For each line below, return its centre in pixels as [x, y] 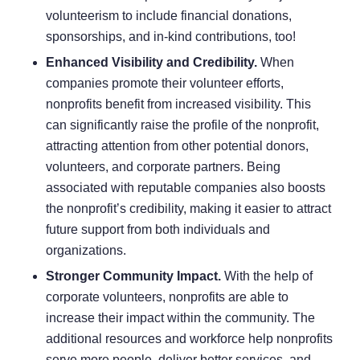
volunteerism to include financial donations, [168, 16]
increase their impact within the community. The [180, 318]
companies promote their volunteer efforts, [164, 84]
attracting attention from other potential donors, [177, 146]
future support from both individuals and [157, 230]
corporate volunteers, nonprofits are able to [167, 297]
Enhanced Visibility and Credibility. [153, 63]
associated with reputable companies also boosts [185, 188]
